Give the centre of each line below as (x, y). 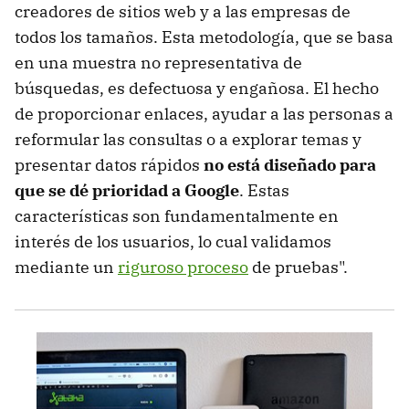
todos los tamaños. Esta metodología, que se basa (204, 37)
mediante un (66, 267)
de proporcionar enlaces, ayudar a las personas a (204, 114)
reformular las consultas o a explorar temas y (188, 140)
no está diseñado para (290, 165)
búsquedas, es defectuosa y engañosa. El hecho (197, 89)
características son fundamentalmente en (177, 216)
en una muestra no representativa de (158, 63)
